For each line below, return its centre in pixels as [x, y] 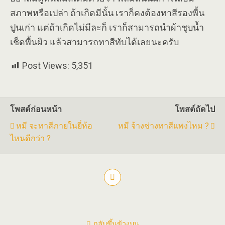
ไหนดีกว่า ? [30, 138]
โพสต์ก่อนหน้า [36, 109]
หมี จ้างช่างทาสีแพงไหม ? [163, 126]
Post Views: [46, 66]
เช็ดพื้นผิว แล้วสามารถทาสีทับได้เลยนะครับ [94, 42]
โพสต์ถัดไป [195, 109]
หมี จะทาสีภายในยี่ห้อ [54, 126]
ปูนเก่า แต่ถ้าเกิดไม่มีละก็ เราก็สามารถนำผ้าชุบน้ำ [107, 27]
